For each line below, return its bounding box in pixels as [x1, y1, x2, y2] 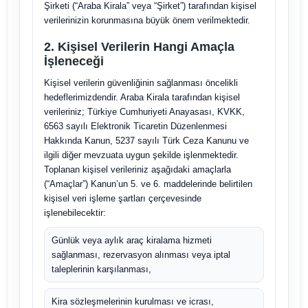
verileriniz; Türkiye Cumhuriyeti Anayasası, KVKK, [43, 107, 245, 117]
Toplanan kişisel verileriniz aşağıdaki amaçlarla [43, 164, 231, 175]
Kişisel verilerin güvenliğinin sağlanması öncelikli [43, 78, 238, 88]
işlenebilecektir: [43, 208, 106, 218]
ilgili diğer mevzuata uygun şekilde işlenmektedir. [43, 150, 239, 160]
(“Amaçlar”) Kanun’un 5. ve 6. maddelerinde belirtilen [43, 179, 252, 189]
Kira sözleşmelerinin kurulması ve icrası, [51, 296, 214, 307]
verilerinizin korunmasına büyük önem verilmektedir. [43, 15, 250, 25]
